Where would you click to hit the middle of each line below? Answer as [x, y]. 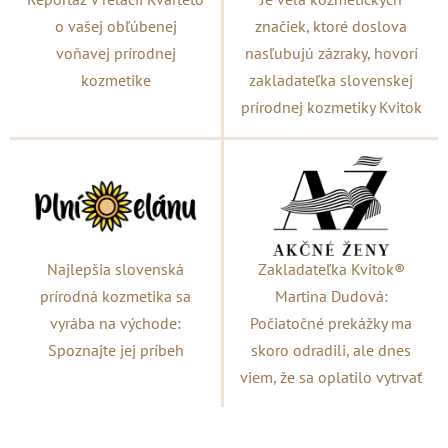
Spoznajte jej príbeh [115, 350]
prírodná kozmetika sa [115, 296]
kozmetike [115, 80]
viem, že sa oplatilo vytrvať [331, 377]
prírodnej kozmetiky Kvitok [331, 107]
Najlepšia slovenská [115, 269]
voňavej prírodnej [115, 53]
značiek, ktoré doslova [331, 26]
